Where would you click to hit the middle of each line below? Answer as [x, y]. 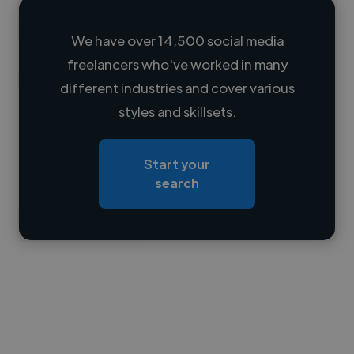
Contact [87, 214]
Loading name [99, 78]
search [177, 183]
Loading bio [64, 169]
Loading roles [87, 142]
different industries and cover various [177, 87]
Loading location [92, 113]
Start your [177, 164]
